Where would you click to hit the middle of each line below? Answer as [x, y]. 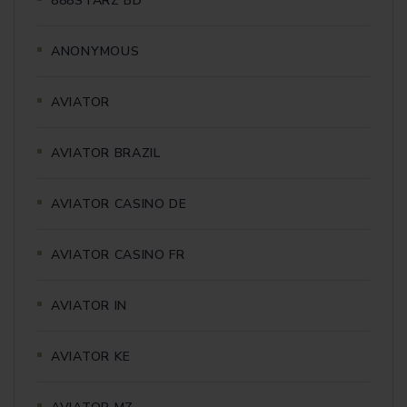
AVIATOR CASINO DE [119, 203]
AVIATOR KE [91, 356]
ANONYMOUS [95, 51]
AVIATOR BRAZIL [106, 153]
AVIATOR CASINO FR [118, 254]
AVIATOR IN [89, 305]
